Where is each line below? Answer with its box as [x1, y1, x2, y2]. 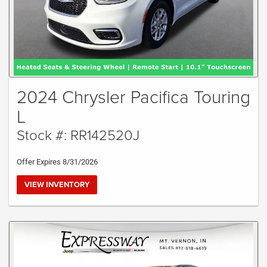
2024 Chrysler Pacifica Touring [17, 83, 250, 108]
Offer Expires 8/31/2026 [17, 157, 98, 166]
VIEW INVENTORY [24, 178, 89, 190]
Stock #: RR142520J [17, 124, 139, 144]
